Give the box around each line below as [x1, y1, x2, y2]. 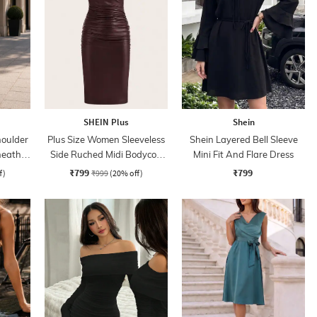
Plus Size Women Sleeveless [47, 133, 165, 145]
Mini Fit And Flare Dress [193, 148, 294, 160]
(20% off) [110, 167, 143, 178]
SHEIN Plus [83, 115, 129, 128]
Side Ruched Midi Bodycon [50, 148, 162, 160]
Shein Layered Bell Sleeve [189, 133, 298, 145]
